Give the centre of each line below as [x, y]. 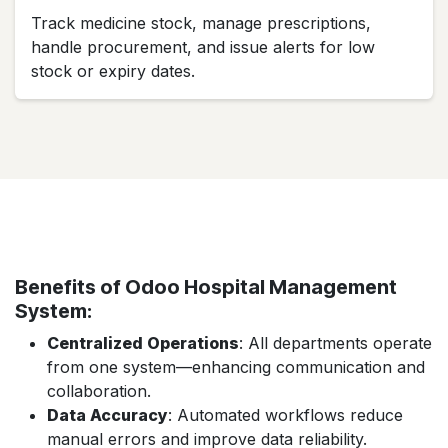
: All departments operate [335, 343]
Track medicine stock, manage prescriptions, [201, 23]
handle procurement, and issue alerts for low [203, 47]
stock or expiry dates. [118, 71]
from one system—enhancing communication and [236, 367]
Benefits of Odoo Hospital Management [206, 287]
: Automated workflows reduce [285, 415]
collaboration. [99, 391]
